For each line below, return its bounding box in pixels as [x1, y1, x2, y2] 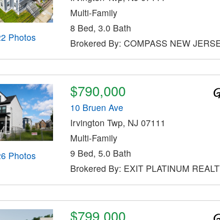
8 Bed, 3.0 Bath [70, 21, 131, 34]
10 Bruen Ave [70, 101, 123, 114]
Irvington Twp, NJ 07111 [70, 116, 165, 129]
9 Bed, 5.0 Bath [70, 147, 131, 160]
